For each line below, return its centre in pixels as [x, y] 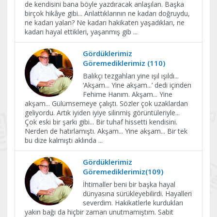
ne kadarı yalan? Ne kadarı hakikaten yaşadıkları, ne [105, 23]
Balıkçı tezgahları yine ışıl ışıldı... [131, 76]
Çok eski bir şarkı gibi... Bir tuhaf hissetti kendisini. [101, 122]
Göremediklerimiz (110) [124, 63]
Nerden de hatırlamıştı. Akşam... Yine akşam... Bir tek [106, 131]
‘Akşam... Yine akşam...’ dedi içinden [137, 85]
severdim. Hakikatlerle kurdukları [133, 203]
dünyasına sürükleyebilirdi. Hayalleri [137, 194]
